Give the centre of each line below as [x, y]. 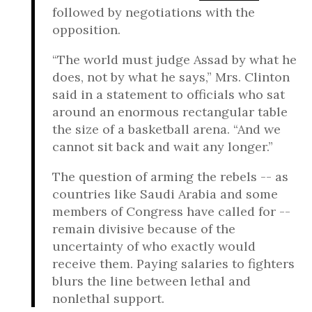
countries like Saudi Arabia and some [165, 194]
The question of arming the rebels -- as [170, 177]
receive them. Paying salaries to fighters [173, 264]
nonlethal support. [108, 298]
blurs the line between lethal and [151, 281]
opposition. [86, 30]
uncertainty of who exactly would [154, 246]
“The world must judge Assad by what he [174, 60]
